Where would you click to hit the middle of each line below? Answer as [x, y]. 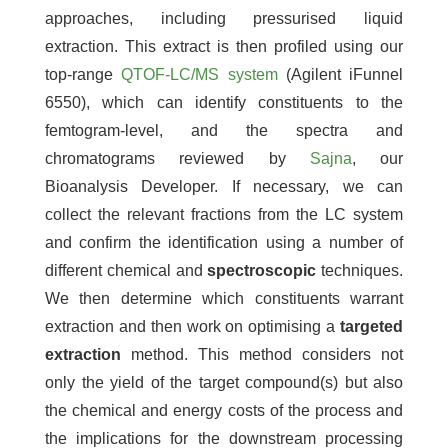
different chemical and [126, 270]
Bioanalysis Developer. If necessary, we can [224, 186]
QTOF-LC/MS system [199, 74]
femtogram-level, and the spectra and [224, 130]
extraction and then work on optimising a [192, 326]
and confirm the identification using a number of [224, 242]
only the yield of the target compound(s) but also [224, 382]
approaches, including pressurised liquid [224, 18]
